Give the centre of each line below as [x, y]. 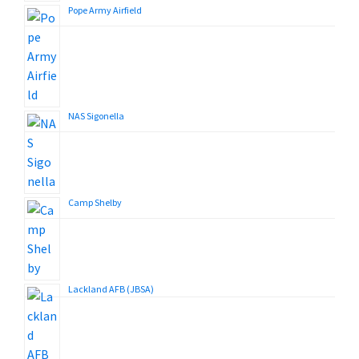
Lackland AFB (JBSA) [111, 289]
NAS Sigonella [96, 116]
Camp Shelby [95, 202]
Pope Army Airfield [105, 10]
